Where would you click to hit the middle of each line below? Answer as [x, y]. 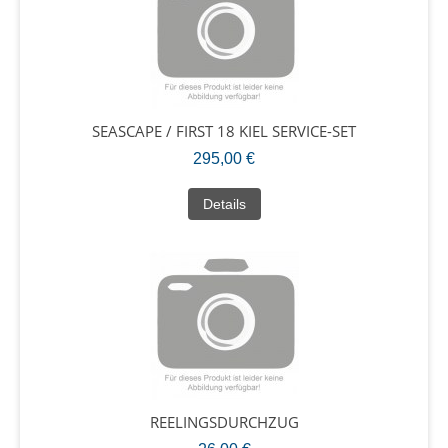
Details [224, 203]
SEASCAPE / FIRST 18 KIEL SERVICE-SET [224, 130]
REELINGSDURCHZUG [224, 421]
